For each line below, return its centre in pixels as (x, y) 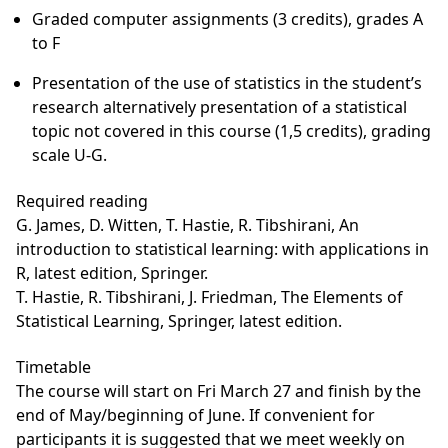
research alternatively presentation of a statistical (219, 107)
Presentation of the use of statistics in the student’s (227, 83)
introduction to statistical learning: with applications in (222, 249)
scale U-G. (69, 155)
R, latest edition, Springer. (112, 273)
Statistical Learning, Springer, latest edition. (179, 321)
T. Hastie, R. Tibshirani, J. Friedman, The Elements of (209, 297)
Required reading (82, 201)
